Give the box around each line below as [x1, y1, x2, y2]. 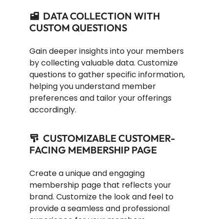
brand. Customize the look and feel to [29, 191, 174, 203]
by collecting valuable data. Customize [29, 57, 178, 69]
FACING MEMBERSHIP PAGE [29, 144, 157, 156]
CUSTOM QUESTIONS [29, 22, 127, 34]
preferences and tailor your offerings [29, 92, 172, 104]
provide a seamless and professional [29, 203, 170, 215]
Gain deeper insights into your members [29, 45, 184, 57]
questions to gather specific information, [29, 69, 185, 81]
